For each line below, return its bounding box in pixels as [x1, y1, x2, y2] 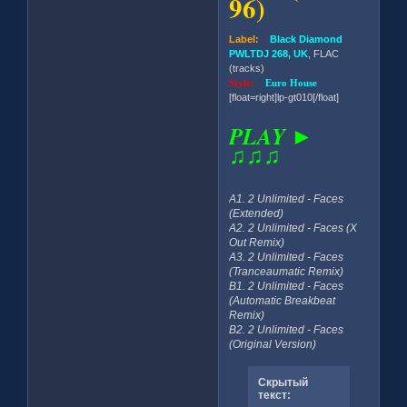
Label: [229, 33, 260, 45]
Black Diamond [259, 33, 346, 45]
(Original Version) [229, 337, 317, 351]
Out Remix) [229, 235, 285, 249]
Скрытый [257, 376, 308, 390]
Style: [229, 76, 266, 88]
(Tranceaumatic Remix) [229, 264, 344, 278]
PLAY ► [229, 119, 314, 152]
